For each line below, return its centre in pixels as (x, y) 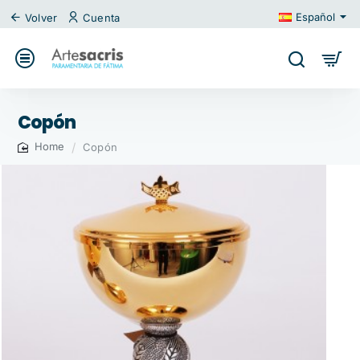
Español (315, 17)
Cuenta (101, 18)
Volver (41, 18)
